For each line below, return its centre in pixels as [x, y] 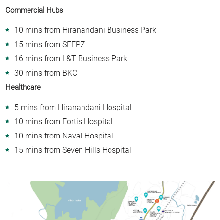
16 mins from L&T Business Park [71, 58]
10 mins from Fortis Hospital [64, 121]
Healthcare [23, 87]
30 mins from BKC [46, 73]
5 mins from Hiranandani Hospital [73, 107]
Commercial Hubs [35, 10]
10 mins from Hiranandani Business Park [85, 30]
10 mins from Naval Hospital [64, 136]
